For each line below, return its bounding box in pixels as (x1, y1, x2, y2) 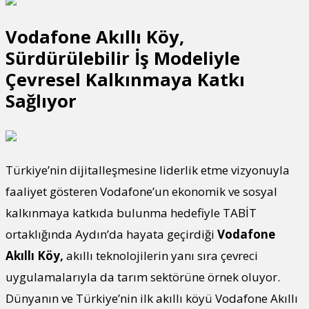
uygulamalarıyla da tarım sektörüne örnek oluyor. (6, 268, 280, 285)
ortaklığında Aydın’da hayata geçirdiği (6, 226, 217, 242)
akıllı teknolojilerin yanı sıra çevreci (63, 247, 258, 263)
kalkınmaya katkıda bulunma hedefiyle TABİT (6, 204, 257, 221)
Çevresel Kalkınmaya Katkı (6, 67, 245, 91)
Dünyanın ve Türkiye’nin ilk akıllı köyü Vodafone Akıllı (6, 290, 298, 306)
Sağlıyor (6, 88, 77, 112)
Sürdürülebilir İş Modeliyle (6, 46, 240, 70)
